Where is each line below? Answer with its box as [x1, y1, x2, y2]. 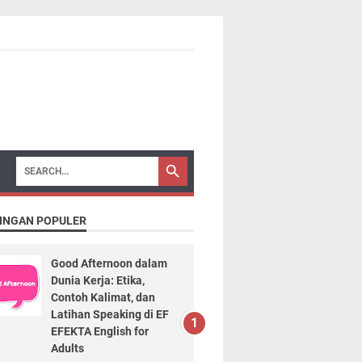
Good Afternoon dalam [50, 257, 167, 270]
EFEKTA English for [50, 325, 149, 338]
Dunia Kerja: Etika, [50, 274, 145, 287]
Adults [50, 342, 84, 355]
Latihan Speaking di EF [50, 308, 169, 321]
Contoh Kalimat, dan [50, 291, 155, 304]
